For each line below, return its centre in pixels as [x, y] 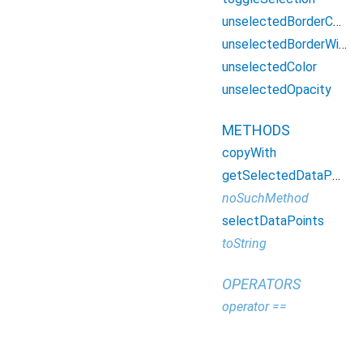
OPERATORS [261, 284]
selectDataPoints [273, 221]
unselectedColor [269, 67]
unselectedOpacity [277, 90]
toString [244, 243]
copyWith [249, 153]
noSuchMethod [265, 198]
